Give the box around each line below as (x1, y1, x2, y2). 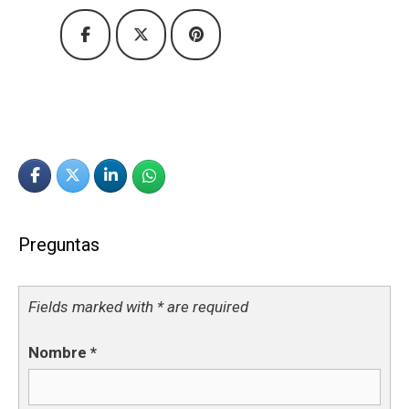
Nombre (28, 343, 90, 362)
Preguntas (18, 233, 100, 256)
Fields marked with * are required (28, 297, 248, 316)
